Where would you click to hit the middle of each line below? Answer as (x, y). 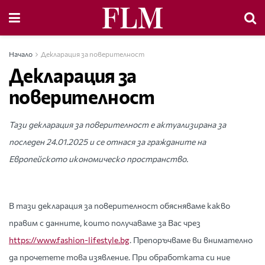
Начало (21, 54)
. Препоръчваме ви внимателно (191, 240)
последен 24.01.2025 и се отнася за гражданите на (107, 142)
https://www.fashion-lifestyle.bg (69, 240)
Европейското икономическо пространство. (98, 159)
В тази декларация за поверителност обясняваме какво (119, 206)
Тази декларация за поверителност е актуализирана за (117, 125)
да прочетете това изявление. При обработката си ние (119, 257)
